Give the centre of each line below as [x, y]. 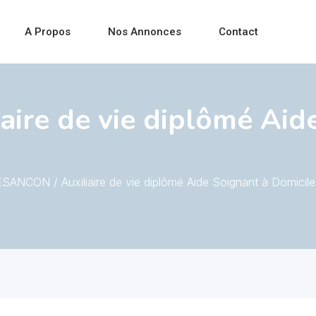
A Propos [47, 32]
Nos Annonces [144, 32]
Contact [238, 32]
